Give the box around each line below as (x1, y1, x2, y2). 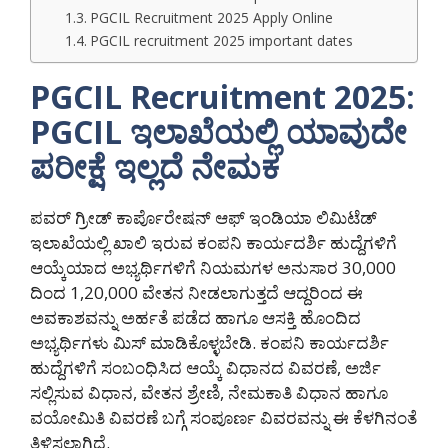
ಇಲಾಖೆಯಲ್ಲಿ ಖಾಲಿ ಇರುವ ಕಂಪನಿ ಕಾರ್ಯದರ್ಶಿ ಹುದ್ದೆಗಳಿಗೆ (30, 231, 397, 255)
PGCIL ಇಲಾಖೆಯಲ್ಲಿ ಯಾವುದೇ (30, 110, 407, 154)
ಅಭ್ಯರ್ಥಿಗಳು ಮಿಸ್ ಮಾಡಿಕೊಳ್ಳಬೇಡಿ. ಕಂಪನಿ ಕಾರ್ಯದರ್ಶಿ (30, 331, 389, 355)
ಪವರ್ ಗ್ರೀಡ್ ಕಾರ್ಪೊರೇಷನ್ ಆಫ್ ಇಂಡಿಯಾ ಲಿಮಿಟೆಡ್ (30, 206, 377, 230)
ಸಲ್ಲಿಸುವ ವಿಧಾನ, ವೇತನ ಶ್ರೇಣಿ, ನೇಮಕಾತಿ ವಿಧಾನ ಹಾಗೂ (30, 381, 388, 405)
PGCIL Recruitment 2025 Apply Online (89, 8, 333, 28)
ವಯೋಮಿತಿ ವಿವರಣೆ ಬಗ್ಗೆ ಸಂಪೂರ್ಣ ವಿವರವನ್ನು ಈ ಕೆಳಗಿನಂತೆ (30, 406, 417, 430)
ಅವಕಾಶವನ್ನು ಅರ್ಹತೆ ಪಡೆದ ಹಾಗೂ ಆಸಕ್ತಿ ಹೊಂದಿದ (30, 306, 361, 330)
